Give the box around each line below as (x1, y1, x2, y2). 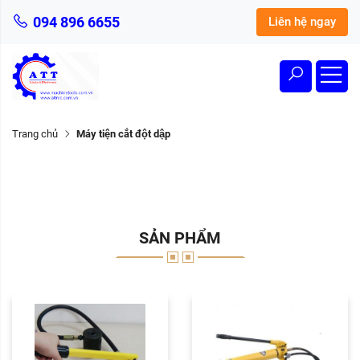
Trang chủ (12, 128, 58, 140)
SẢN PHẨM (139, 228, 221, 247)
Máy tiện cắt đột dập (76, 128, 170, 140)
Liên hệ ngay (268, 14, 336, 29)
